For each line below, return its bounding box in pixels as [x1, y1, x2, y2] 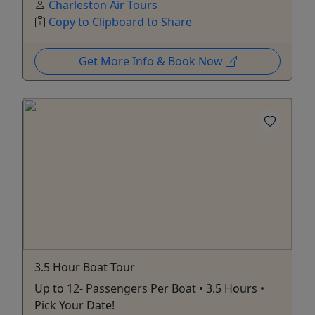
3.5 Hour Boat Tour [34, 259, 135, 276]
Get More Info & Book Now [78, 53, 226, 70]
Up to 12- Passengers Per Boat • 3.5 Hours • [34, 281, 264, 297]
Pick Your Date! [34, 297, 115, 314]
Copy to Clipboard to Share [49, 14, 192, 30]
